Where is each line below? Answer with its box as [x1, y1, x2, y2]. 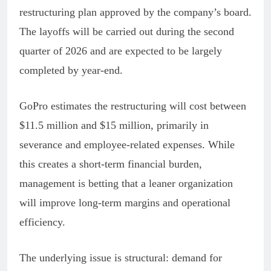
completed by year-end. [19, 64, 123, 76]
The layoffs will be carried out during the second [19, 25, 234, 38]
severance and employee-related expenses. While [19, 138, 235, 151]
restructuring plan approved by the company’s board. [19, 5, 252, 18]
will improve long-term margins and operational [19, 196, 230, 209]
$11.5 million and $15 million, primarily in [19, 119, 209, 131]
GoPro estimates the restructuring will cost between [19, 99, 246, 112]
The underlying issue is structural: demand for [19, 251, 222, 264]
